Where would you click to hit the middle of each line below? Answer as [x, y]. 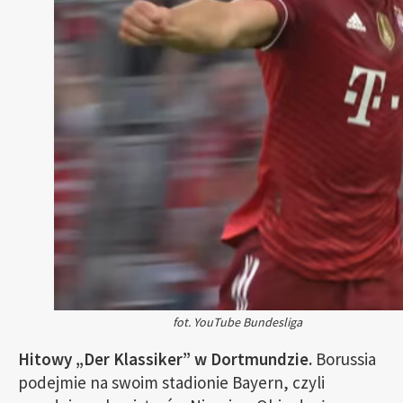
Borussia [344, 359]
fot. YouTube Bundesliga [237, 322]
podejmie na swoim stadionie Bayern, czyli [171, 382]
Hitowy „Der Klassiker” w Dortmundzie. [165, 359]
